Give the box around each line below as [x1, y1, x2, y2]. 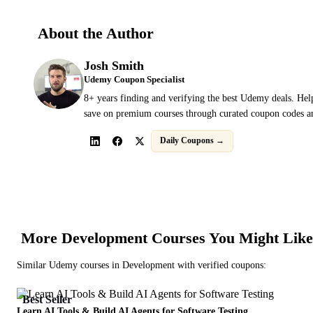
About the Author [38, 24, 154, 42]
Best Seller [22, 293, 72, 305]
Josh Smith [84, 58, 144, 73]
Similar [17, 259, 49, 270]
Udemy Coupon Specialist [84, 74, 184, 85]
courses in [78, 259, 122, 270]
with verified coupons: [175, 259, 266, 270]
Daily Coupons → [160, 136, 224, 146]
